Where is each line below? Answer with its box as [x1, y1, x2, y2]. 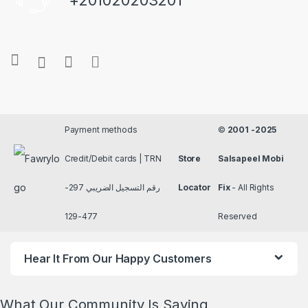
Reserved [217, 210, 257, 221]
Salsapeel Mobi [217, 153, 284, 164]
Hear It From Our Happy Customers [24, 252, 212, 266]
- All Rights [230, 181, 274, 192]
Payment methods [64, 124, 137, 135]
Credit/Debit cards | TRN [64, 153, 162, 164]
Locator [177, 181, 211, 192]
